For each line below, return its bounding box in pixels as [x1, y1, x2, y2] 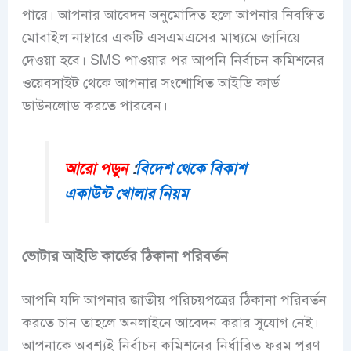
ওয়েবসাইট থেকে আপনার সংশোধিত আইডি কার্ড [21, 74, 280, 92]
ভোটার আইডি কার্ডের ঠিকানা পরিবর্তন [21, 248, 228, 266]
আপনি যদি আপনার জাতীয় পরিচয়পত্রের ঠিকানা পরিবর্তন [21, 291, 327, 309]
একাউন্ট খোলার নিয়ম [64, 183, 189, 204]
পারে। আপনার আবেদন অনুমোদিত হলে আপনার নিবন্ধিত [21, 5, 324, 24]
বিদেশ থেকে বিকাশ [136, 158, 247, 179]
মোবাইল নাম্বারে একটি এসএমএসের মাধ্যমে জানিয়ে [21, 28, 300, 46]
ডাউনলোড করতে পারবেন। [21, 96, 175, 114]
